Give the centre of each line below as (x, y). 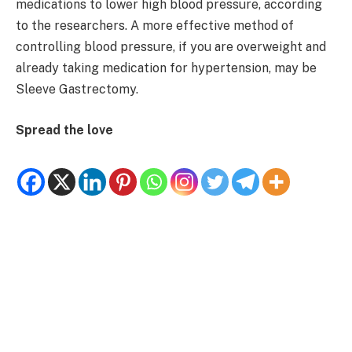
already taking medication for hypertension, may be (166, 68)
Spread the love (64, 130)
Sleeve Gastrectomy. (77, 90)
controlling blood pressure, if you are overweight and (171, 47)
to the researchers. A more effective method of (155, 26)
